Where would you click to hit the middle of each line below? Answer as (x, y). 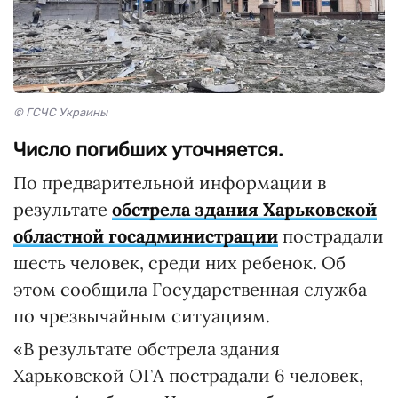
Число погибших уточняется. (148, 149)
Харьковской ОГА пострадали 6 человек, (188, 375)
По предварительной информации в (170, 182)
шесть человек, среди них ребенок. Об (179, 262)
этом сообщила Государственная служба (190, 289)
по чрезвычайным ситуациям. (142, 315)
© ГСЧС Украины (60, 112)
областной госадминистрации (146, 235)
